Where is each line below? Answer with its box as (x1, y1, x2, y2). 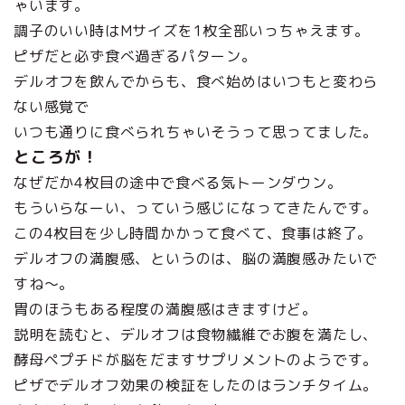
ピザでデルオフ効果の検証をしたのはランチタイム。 (14, 375, 379, 395)
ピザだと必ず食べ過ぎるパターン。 (14, 46, 257, 66)
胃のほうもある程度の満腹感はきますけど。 (14, 299, 318, 319)
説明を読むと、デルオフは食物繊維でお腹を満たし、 (14, 325, 379, 344)
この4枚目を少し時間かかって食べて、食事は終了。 (14, 223, 373, 243)
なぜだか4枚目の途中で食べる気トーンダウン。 (14, 173, 343, 193)
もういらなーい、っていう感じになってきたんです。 (14, 198, 379, 218)
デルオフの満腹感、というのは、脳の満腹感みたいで (14, 249, 379, 268)
